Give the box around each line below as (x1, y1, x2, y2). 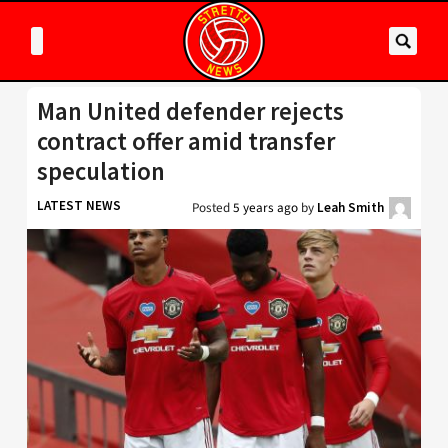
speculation (37, 156, 165, 187)
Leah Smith (317, 199, 384, 216)
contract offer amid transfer (37, 126, 335, 157)
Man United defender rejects (37, 96, 344, 127)
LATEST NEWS (37, 197, 121, 214)
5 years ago (233, 198, 298, 217)
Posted (192, 198, 233, 217)
